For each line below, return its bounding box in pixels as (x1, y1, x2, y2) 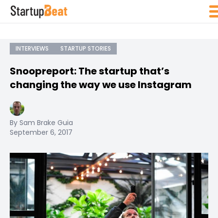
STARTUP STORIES (60, 44, 111, 53)
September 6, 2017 (10, 127, 73, 137)
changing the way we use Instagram (10, 78, 192, 91)
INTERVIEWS (16, 44, 49, 53)
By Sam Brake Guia (10, 118, 73, 127)
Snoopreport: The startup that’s (10, 64, 169, 78)
